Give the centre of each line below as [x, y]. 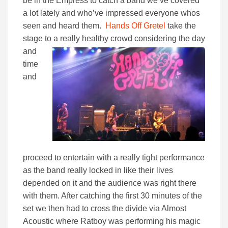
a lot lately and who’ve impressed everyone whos [111, 13]
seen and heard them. [63, 26]
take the [181, 26]
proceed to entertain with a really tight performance [114, 158]
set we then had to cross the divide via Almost [105, 209]
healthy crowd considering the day [144, 39]
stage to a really [52, 39]
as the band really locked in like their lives [98, 170]
